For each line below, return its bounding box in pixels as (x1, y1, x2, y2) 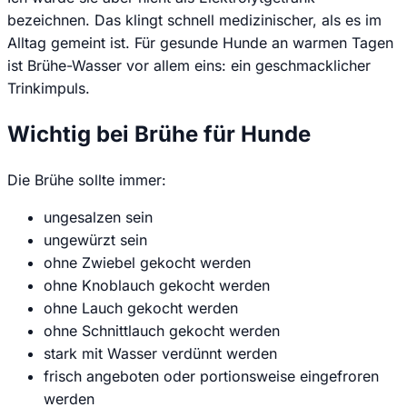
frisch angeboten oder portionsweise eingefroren (44, 366, 379, 385)
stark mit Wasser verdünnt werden (44, 343, 277, 362)
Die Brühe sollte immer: (7, 170, 166, 189)
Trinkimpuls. (7, 78, 90, 97)
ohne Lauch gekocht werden (44, 298, 238, 317)
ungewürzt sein (44, 230, 147, 249)
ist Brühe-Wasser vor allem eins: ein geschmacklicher (7, 55, 371, 74)
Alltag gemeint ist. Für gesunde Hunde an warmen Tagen (7, 33, 393, 52)
